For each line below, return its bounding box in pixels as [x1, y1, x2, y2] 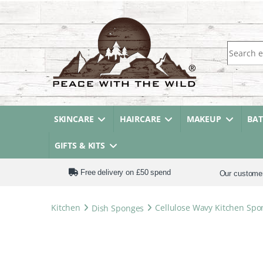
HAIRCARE [119, 113, 161, 124]
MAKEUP [186, 113, 221, 124]
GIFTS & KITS [54, 140, 106, 151]
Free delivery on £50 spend [78, 167, 171, 177]
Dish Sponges [91, 202, 144, 213]
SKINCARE [53, 113, 94, 124]
